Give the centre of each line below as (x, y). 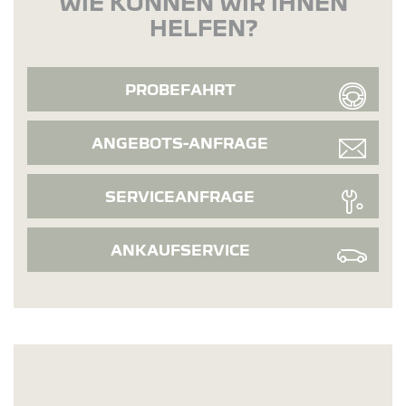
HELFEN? (203, 27)
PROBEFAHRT (180, 89)
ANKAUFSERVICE (180, 249)
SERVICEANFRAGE (180, 196)
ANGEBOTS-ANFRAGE (180, 142)
